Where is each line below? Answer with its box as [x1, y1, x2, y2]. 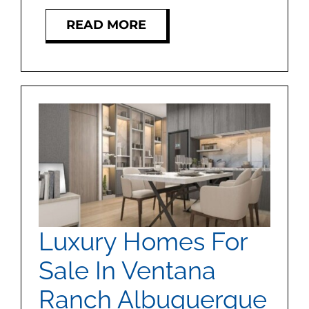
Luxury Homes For [38, 226, 248, 256]
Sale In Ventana [38, 255, 216, 285]
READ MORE [66, 17, 146, 32]
